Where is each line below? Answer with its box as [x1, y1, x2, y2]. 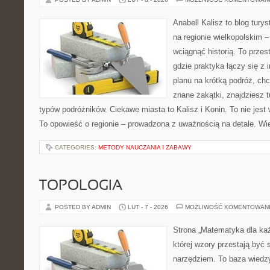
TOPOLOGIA [39, 180, 122, 193]
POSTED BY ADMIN [55, 204, 113, 210]
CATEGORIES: [55, 144, 98, 151]
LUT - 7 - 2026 [128, 204, 168, 210]
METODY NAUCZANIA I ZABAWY [98, 144, 192, 151]
